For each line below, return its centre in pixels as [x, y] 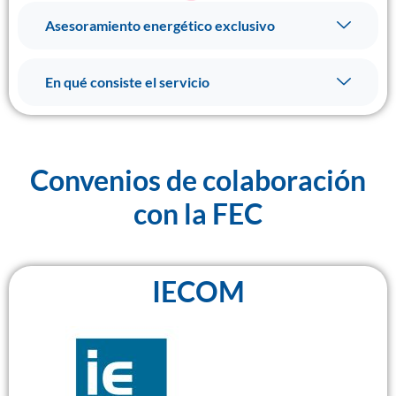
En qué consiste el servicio [127, 82]
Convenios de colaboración [198, 180]
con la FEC [198, 213]
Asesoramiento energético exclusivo [160, 25]
